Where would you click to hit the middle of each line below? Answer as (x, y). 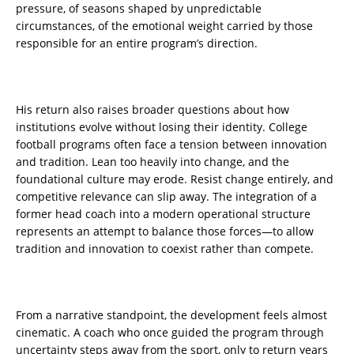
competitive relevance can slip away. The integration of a (166, 197)
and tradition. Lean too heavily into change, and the (153, 162)
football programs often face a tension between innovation (171, 145)
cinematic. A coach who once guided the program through (170, 333)
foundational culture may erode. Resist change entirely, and (175, 179)
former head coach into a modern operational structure (163, 214)
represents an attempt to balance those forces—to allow (165, 232)
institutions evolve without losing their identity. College (162, 127)
